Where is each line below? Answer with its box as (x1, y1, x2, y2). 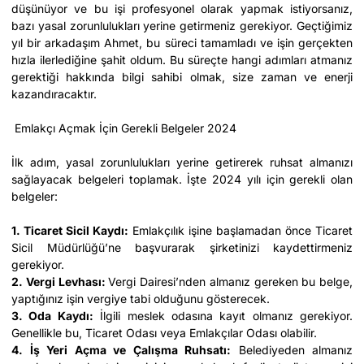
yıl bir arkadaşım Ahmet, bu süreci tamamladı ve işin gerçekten (11, 36, 353, 50)
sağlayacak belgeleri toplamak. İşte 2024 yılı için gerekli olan (11, 172, 353, 186)
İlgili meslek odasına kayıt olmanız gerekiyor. (93, 309, 353, 323)
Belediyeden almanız (231, 343, 353, 357)
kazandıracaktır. (11, 87, 97, 101)
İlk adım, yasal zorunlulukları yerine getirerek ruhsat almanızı (11, 155, 353, 169)
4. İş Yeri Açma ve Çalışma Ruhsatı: (11, 343, 231, 357)
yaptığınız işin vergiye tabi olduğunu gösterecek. (11, 292, 270, 305)
